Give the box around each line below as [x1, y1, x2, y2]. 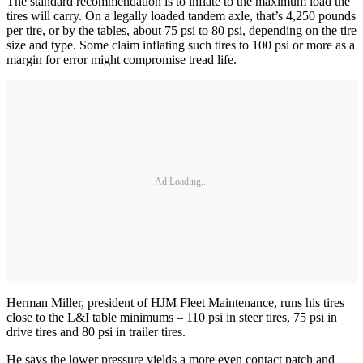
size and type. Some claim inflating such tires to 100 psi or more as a [6, 38, 355, 53]
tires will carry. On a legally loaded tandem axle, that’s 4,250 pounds [6, 9, 356, 23]
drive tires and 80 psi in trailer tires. [6, 325, 186, 340]
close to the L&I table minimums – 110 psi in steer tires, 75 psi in [6, 310, 337, 325]
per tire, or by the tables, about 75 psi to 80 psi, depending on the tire [6, 23, 357, 38]
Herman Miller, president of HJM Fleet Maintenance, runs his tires [6, 296, 344, 310]
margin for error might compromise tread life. [6, 53, 237, 67]
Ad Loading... [155, 175, 208, 187]
